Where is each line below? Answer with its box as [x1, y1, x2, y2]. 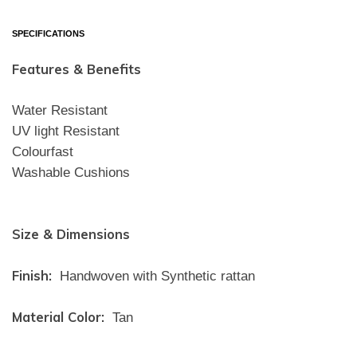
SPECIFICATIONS [12, 28, 84, 38]
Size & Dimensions [12, 225, 130, 242]
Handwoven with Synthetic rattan [56, 268, 255, 284]
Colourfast [12, 143, 73, 159]
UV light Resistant [12, 123, 120, 139]
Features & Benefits [12, 60, 141, 77]
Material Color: [12, 308, 104, 325]
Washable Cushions [12, 164, 130, 180]
